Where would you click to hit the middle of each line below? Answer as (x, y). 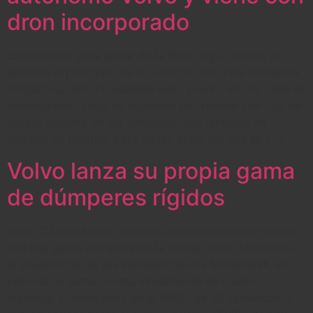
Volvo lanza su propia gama (151, 170)
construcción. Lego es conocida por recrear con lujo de (154, 106)
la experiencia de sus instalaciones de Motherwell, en (147, 264)
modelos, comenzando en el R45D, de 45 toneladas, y (150, 297)
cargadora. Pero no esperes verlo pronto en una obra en (156, 89)
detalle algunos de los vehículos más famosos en (137, 123)
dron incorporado (98, 22)
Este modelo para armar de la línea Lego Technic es (144, 56)
